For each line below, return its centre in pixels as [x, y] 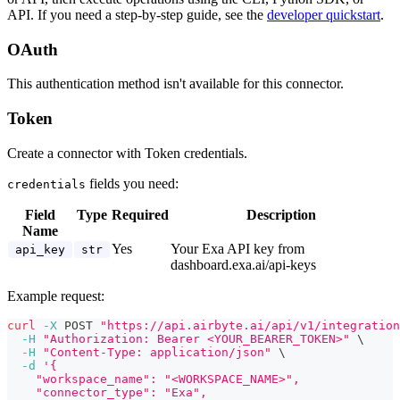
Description [281, 214]
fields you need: [132, 183]
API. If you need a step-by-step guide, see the [137, 14]
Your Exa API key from [237, 248]
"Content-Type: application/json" [157, 352]
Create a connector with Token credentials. [127, 153]
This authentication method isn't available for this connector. [175, 84]
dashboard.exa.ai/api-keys [243, 264]
